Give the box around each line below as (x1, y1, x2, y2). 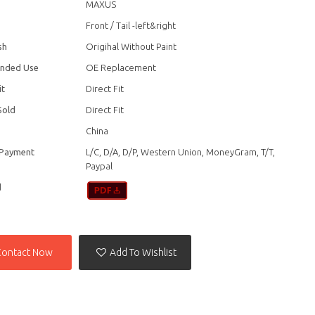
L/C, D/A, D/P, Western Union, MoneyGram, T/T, (86, 146, 276, 157)
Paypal (86, 160, 113, 171)
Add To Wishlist (110, 247, 177, 259)
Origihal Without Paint (86, 41, 177, 51)
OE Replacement (86, 62, 157, 72)
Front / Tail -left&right (86, 20, 176, 30)
